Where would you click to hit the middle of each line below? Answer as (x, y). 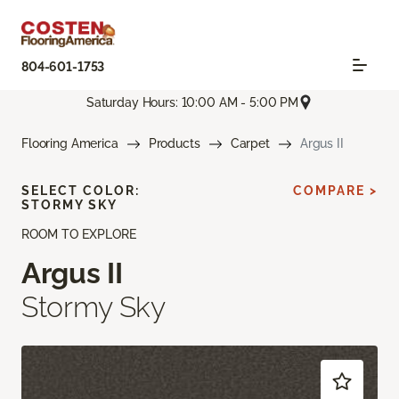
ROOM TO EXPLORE (79, 235)
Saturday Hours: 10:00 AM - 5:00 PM (192, 102)
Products (174, 144)
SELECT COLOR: (81, 191)
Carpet (250, 144)
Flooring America (70, 144)
